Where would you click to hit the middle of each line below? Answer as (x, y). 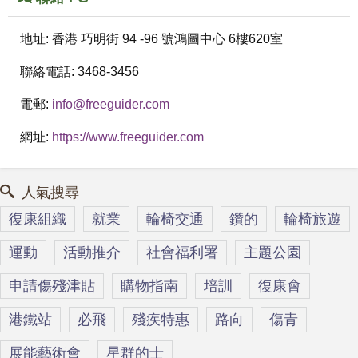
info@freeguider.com (111, 104)
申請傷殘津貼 (52, 286)
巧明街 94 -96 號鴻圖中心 (153, 39)
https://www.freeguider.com (128, 137)
